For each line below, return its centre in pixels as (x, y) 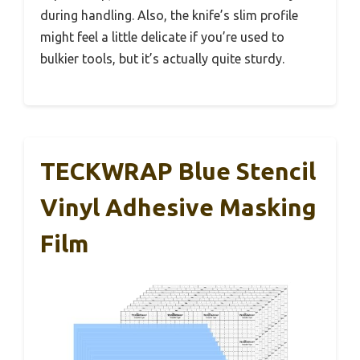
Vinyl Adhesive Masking (178, 208)
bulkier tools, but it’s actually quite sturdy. (162, 59)
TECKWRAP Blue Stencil (178, 172)
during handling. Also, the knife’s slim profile (169, 16)
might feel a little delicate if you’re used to (162, 37)
